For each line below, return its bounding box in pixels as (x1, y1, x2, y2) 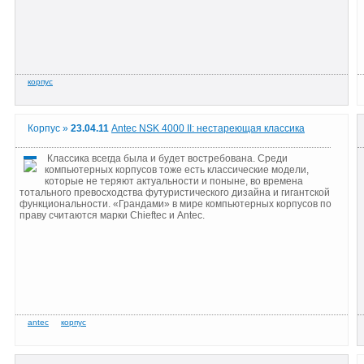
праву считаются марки (19, 209, 130, 221)
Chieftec (130, 209, 167, 221)
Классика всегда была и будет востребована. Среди (45, 152, 288, 164)
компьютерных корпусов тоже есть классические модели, (45, 163, 309, 175)
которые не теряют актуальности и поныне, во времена (45, 175, 303, 187)
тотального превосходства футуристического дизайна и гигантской (19, 186, 330, 198)
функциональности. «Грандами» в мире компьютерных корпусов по (19, 197, 331, 210)
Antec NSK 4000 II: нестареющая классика (111, 123, 305, 135)
